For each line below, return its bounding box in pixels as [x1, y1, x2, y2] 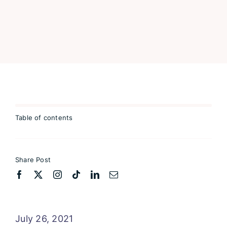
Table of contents [15, 113, 73, 122]
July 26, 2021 [15, 213, 73, 224]
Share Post [15, 155, 51, 164]
